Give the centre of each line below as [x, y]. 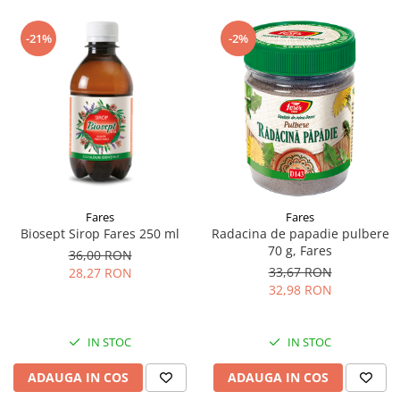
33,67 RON [300, 272]
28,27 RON [100, 273]
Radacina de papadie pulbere [300, 234]
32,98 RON [300, 290]
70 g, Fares [300, 251]
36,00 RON [100, 255]
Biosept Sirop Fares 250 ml [100, 234]
